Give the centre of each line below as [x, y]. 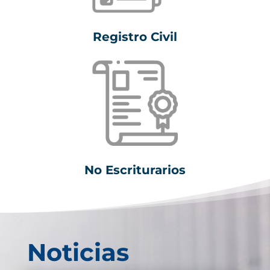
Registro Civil [135, 36]
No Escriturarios [135, 170]
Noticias [78, 252]
